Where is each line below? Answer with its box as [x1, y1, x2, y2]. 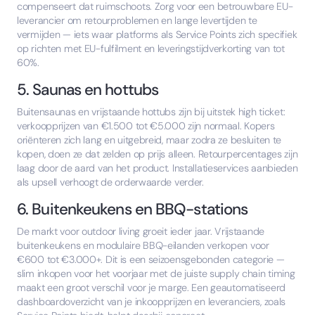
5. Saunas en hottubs [17, 79, 159, 101]
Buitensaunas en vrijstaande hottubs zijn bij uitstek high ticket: [17, 105, 285, 119]
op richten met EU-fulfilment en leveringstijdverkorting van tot [17, 42, 285, 56]
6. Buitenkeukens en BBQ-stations [17, 199, 248, 220]
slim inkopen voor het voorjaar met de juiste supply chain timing [17, 267, 295, 281]
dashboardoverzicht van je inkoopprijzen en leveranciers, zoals [17, 295, 286, 309]
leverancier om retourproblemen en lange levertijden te [17, 14, 257, 27]
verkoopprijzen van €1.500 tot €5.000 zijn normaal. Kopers [17, 120, 275, 133]
